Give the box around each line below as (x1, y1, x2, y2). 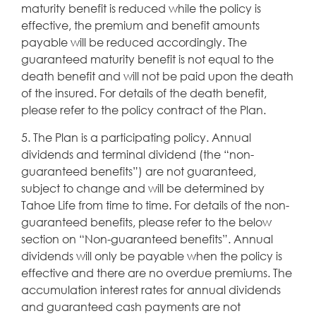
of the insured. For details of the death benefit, (21, 85, 267, 100)
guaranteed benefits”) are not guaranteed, (21, 163, 256, 178)
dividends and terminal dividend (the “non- (21, 146, 254, 162)
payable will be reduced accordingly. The (21, 34, 247, 49)
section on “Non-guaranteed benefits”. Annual (21, 231, 273, 246)
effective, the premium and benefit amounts (21, 17, 260, 32)
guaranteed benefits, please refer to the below (21, 214, 272, 229)
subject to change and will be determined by (21, 180, 265, 195)
